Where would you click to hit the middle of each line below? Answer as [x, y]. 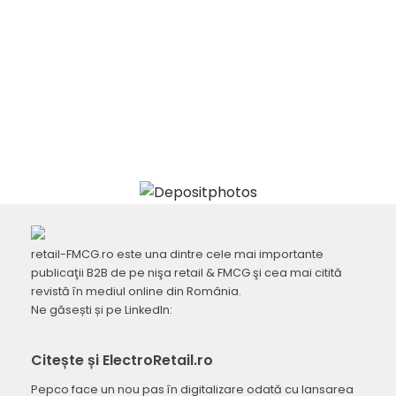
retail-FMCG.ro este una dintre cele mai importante [177, 255]
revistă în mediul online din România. [136, 292]
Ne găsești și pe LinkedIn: [102, 310]
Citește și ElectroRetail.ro [122, 361]
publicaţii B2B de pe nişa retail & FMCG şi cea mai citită [187, 273]
